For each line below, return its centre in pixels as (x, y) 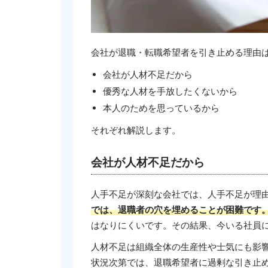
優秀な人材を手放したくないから (170, 91)
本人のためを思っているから (161, 108)
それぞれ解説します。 (136, 130)
